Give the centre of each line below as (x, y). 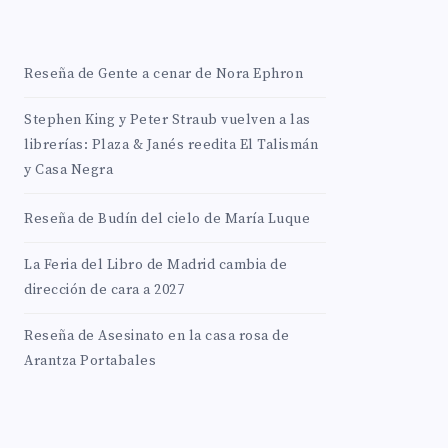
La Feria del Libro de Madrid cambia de (155, 265)
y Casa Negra (68, 170)
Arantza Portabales (90, 361)
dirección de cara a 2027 (104, 290)
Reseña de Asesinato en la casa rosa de (156, 336)
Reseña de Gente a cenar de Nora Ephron (163, 74)
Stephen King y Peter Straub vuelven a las (167, 120)
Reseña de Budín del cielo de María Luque (167, 219)
